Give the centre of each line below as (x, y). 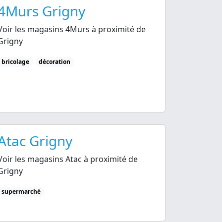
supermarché (21, 191)
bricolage (15, 61)
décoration (55, 61)
